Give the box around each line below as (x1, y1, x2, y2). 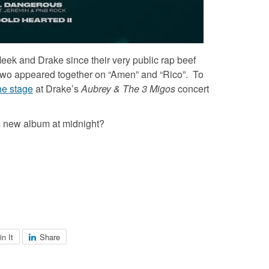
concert (175, 81, 209, 95)
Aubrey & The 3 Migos (81, 81, 175, 95)
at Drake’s (33, 81, 81, 95)
